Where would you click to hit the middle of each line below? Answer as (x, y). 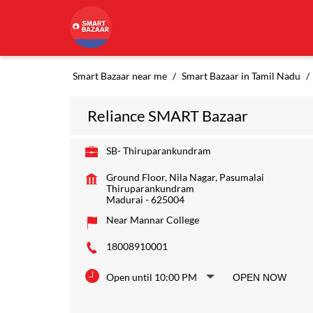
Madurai (124, 199)
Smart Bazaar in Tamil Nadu (241, 76)
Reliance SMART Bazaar (167, 116)
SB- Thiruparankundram (158, 151)
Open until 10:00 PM (151, 277)
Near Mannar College (152, 220)
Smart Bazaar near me (119, 76)
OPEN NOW (259, 277)
